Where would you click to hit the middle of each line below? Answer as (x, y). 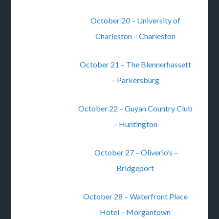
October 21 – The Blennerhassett (135, 64)
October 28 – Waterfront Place (135, 196)
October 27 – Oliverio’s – (136, 152)
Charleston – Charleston (135, 36)
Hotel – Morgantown (135, 212)
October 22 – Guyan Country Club (135, 108)
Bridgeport (135, 168)
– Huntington (135, 124)
